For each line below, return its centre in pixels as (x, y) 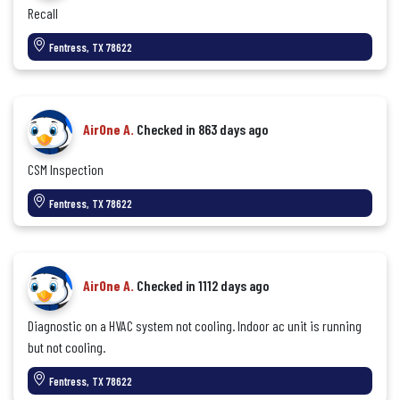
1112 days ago (233, 285)
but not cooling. (67, 347)
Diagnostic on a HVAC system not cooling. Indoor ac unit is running (195, 325)
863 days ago (233, 129)
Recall (43, 13)
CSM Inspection (66, 169)
